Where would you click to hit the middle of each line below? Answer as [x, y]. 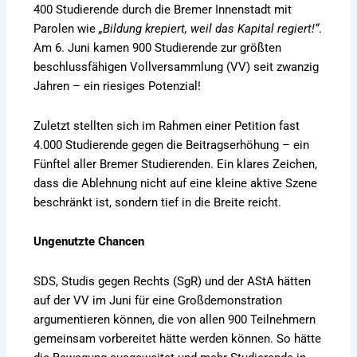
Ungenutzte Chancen [89, 242]
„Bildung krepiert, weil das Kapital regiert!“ [209, 29]
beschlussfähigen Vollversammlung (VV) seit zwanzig [177, 67]
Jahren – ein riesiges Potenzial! [118, 86]
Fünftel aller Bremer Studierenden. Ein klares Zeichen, [176, 164]
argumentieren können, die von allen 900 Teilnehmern [175, 319]
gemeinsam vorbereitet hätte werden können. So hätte [178, 338]
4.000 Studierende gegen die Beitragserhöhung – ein [172, 145]
